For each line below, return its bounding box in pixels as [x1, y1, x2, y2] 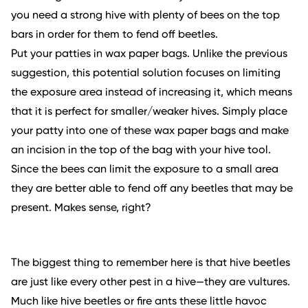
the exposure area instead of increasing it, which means [11, 87, 292, 99]
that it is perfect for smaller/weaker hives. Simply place [11, 107, 287, 118]
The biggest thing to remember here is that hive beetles [11, 258, 290, 269]
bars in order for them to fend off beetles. [11, 30, 218, 41]
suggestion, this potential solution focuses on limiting [11, 68, 280, 80]
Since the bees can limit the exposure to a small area [11, 164, 278, 176]
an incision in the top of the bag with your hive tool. [11, 145, 271, 157]
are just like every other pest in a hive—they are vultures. [11, 277, 290, 289]
